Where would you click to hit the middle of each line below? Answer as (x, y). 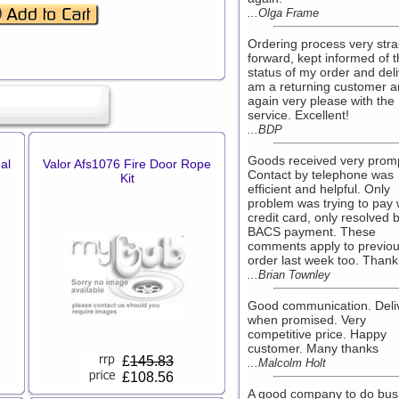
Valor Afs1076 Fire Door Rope (127, 164)
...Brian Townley (289, 275)
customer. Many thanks (313, 348)
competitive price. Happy (317, 334)
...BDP (265, 130)
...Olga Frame (283, 13)
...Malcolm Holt (287, 363)
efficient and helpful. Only (319, 189)
